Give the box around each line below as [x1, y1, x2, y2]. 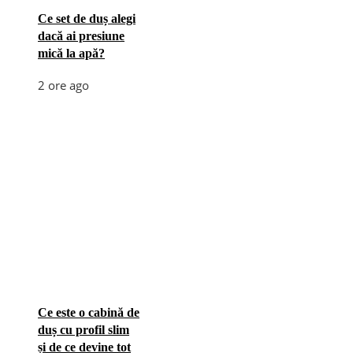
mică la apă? [38, 46, 105, 60]
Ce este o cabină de [38, 305, 139, 319]
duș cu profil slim [38, 322, 129, 336]
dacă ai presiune [38, 28, 124, 43]
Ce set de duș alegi [38, 11, 136, 25]
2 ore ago [38, 76, 89, 93]
